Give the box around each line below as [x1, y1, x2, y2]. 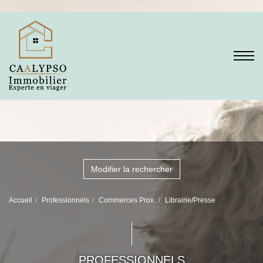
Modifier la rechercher [90, 164, 173, 174]
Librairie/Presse [165, 196, 215, 204]
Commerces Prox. [99, 196, 156, 204]
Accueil [9, 196, 32, 204]
